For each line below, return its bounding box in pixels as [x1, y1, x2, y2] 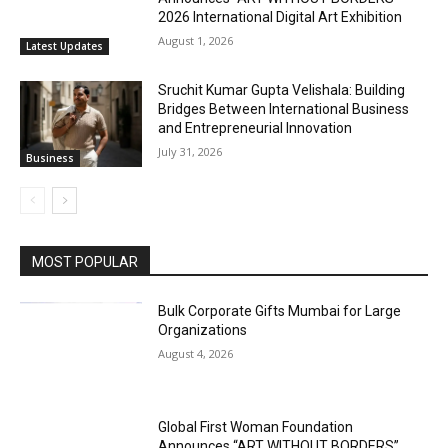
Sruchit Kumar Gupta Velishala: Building [158, 82, 406, 99]
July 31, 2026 [158, 144, 223, 160]
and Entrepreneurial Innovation [158, 120, 353, 137]
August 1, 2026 [158, 32, 234, 48]
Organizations [158, 322, 248, 339]
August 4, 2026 [158, 346, 234, 362]
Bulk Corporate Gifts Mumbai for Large [158, 303, 402, 320]
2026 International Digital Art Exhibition [158, 8, 403, 25]
